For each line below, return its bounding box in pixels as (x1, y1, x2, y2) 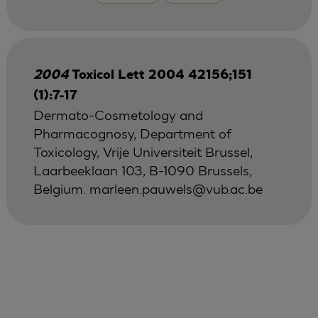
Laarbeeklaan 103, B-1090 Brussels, (33, 161, 252, 178)
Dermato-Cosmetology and (33, 106, 203, 123)
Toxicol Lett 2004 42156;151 (71, 68, 252, 82)
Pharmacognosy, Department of (33, 124, 231, 141)
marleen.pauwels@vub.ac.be (89, 180, 263, 197)
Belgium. (33, 180, 89, 197)
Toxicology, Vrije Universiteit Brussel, (33, 143, 253, 160)
